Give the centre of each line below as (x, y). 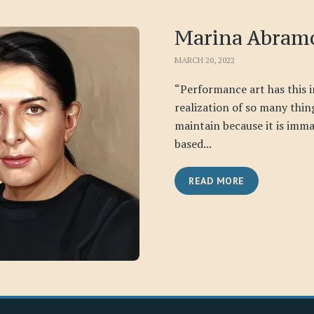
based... (193, 143)
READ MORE (217, 180)
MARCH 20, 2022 (205, 60)
